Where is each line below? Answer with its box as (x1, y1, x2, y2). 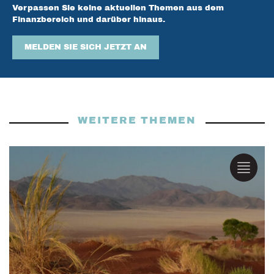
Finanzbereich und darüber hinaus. (12, 15, 165, 24)
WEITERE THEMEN (77, 114, 197, 125)
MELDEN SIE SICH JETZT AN (24, 42, 147, 51)
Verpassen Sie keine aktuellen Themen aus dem (12, 4, 224, 13)
